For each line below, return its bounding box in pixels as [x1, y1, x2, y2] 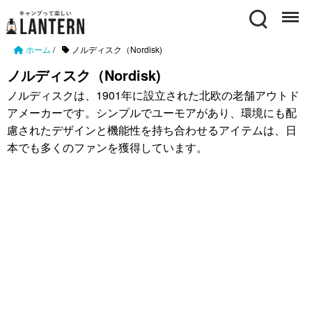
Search [242, 3, 278, 19]
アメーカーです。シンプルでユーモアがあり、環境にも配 [7, 104, 297, 120]
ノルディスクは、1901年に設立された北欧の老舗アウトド [7, 87, 299, 103]
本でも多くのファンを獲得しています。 [7, 139, 208, 155]
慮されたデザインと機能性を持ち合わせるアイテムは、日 [7, 122, 297, 138]
